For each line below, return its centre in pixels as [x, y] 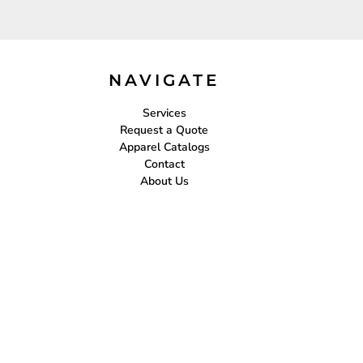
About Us [164, 181]
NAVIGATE [164, 80]
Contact [164, 164]
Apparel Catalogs [164, 147]
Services [164, 113]
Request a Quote [164, 130]
